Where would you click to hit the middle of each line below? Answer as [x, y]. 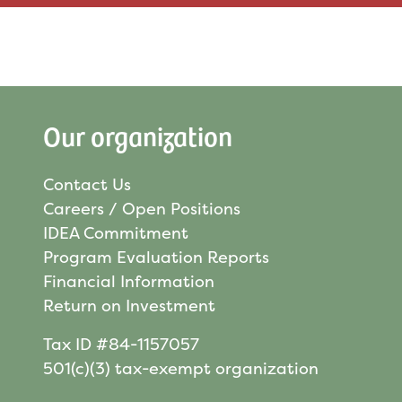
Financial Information [129, 282]
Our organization [138, 135]
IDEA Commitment [116, 233]
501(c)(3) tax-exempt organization [181, 369]
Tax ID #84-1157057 [121, 345]
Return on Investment [129, 306]
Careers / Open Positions [142, 209]
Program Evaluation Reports [156, 258]
